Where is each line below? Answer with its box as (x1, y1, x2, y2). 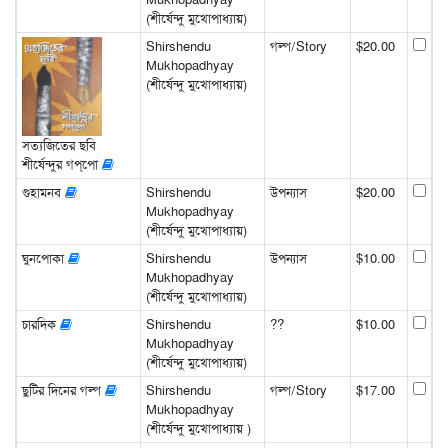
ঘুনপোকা (21, 249, 68, 267)
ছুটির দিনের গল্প (21, 381, 105, 399)
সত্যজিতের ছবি (21, 137, 96, 155)
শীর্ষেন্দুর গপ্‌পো (21, 156, 102, 174)
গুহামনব (21, 183, 65, 201)
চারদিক (21, 315, 60, 333)
